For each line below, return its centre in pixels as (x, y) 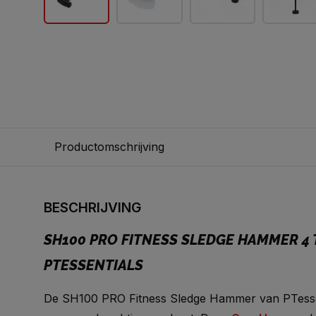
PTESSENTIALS (93, 265)
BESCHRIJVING (93, 207)
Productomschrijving (109, 147)
